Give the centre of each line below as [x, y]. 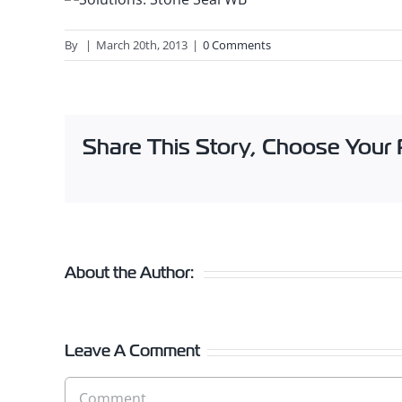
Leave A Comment [132, 351]
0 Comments [237, 45]
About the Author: [129, 273]
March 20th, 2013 [142, 45]
